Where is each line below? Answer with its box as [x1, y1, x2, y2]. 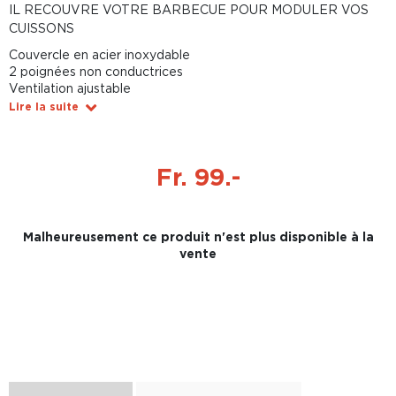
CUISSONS [9, 21, 74, 34]
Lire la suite [9, 101, 79, 112]
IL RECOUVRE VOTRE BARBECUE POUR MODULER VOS [9, 3, 369, 16]
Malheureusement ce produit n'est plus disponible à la [22, 230, 374, 243]
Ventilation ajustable [9, 81, 131, 95]
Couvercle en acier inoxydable [9, 48, 190, 61]
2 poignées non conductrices [9, 65, 183, 78]
